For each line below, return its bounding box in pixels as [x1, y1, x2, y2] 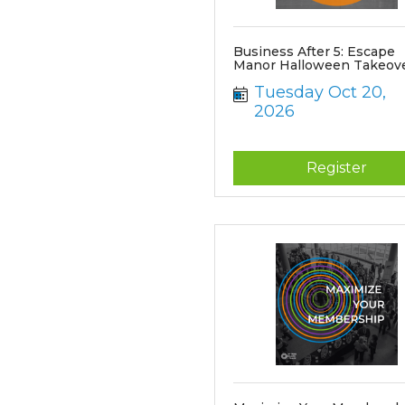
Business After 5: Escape [233, 43, 396, 60]
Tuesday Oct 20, [253, 82, 386, 102]
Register [306, 159, 367, 176]
